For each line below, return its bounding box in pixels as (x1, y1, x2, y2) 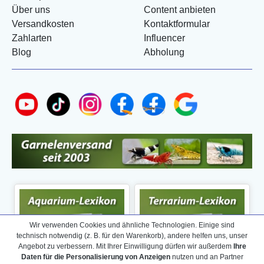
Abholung (144, 47, 184, 57)
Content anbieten (144, 4, 216, 15)
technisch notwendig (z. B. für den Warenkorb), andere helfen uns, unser (16, 232, 247, 240)
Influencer (144, 32, 185, 43)
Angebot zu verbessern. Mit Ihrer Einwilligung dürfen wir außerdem (18, 242, 233, 250)
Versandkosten (12, 18, 74, 29)
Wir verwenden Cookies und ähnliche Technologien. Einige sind (29, 221, 235, 229)
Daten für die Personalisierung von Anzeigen (21, 253, 170, 261)
